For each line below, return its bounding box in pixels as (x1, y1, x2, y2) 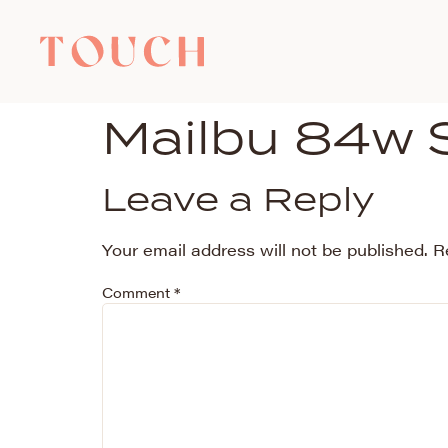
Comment (102, 282, 174, 303)
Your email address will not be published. (102, 238, 428, 261)
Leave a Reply (102, 176, 375, 221)
